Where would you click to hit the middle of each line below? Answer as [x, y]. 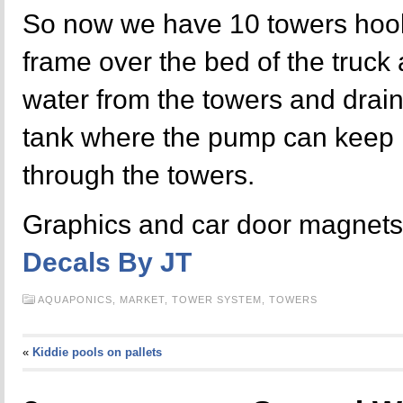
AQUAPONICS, [78, 300]
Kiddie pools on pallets [97, 352]
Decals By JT [107, 262]
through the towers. [138, 175]
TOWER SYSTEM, [220, 300]
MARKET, [145, 300]
